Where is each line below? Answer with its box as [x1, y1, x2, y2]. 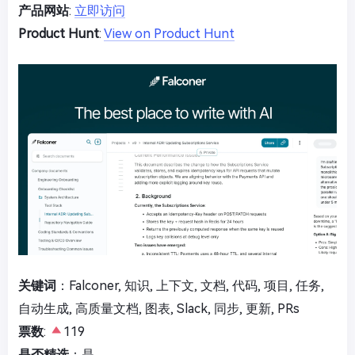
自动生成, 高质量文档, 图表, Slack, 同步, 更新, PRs [18, 300, 300, 316]
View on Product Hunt [104, 26, 235, 41]
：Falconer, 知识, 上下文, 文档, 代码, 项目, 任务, [56, 277, 324, 293]
